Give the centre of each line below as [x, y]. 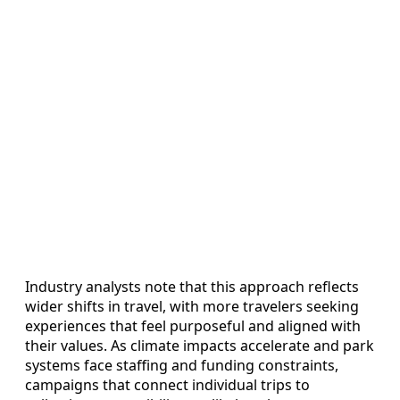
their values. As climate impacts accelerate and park [200, 345]
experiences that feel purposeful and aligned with [193, 325]
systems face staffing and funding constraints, [182, 365]
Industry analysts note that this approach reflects [192, 286]
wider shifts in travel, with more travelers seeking [192, 306]
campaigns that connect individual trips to [167, 384]
